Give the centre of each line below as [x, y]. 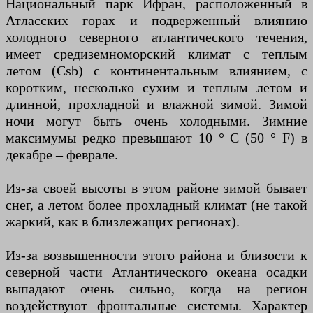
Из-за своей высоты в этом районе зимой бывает [156, 188]
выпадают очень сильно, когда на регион [156, 288]
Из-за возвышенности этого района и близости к [156, 255]
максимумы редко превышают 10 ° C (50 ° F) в [156, 137]
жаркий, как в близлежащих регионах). [123, 221]
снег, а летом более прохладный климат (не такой [156, 204]
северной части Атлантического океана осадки [156, 271]
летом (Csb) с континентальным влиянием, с [156, 70]
